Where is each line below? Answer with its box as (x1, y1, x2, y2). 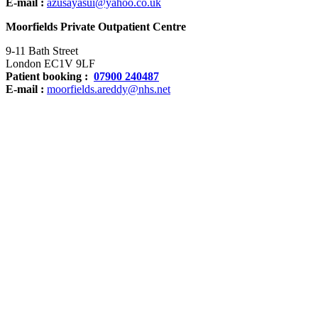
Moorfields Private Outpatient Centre (6, 20, 186, 33)
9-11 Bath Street (6, 44, 78, 57)
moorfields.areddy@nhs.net (47, 82, 170, 95)
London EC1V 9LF (6, 57, 95, 70)
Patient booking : (6, 70, 94, 82)
